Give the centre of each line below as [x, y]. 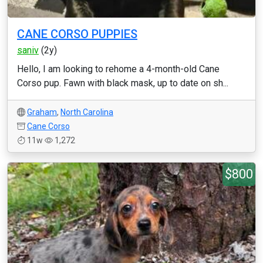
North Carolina [87, 112]
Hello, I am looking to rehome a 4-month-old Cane [118, 69]
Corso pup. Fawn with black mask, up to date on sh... [123, 83]
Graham [42, 112]
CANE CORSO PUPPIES [77, 34]
